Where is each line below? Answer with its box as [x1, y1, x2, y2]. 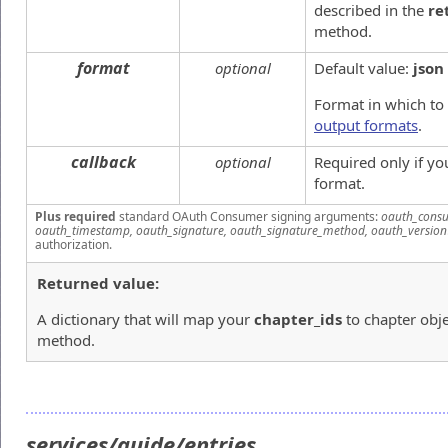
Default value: [314, 58, 413, 78]
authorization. [35, 236, 112, 253]
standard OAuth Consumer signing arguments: [116, 208, 381, 225]
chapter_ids [254, 309, 342, 329]
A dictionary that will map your [37, 309, 254, 329]
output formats [314, 115, 418, 135]
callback [70, 151, 136, 173]
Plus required [35, 208, 116, 225]
